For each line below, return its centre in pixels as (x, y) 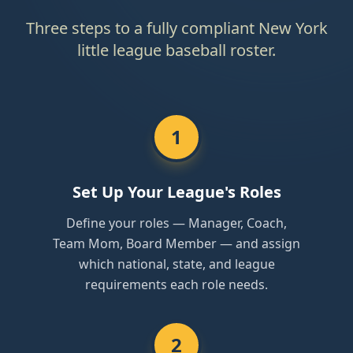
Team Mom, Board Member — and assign (176, 243)
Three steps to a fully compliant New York (176, 28)
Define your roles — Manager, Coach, (176, 223)
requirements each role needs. (176, 284)
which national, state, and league (176, 264)
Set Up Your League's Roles (176, 192)
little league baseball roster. (176, 50)
